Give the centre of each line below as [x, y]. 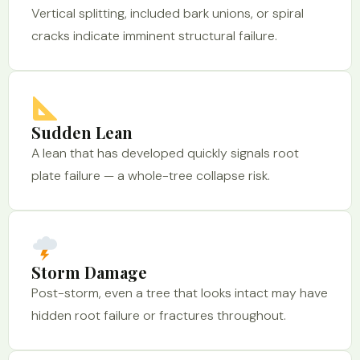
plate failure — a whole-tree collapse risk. [151, 176]
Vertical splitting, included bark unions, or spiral [168, 13]
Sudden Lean [82, 132]
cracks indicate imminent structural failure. [154, 36]
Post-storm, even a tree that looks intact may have [180, 293]
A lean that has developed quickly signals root [165, 153]
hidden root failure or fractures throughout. [159, 315]
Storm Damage [89, 272]
